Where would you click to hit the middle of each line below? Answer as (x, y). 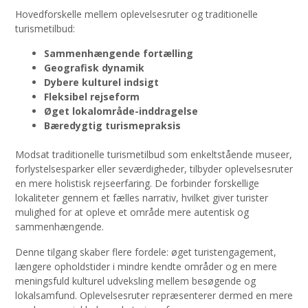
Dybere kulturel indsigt (101, 82)
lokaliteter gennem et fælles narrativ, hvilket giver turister (142, 198)
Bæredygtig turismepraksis (112, 126)
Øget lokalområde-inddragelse (121, 111)
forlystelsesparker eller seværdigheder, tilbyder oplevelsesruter (154, 169)
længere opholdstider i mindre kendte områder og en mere (146, 266)
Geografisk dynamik (94, 68)
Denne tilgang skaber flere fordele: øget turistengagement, (146, 252)
